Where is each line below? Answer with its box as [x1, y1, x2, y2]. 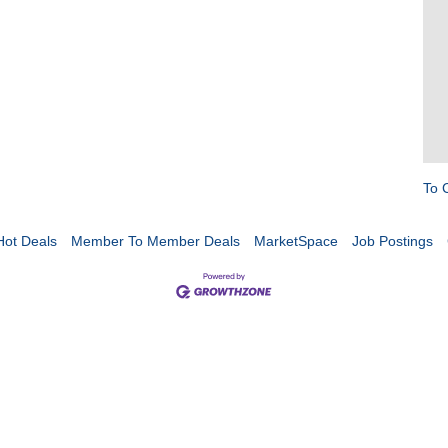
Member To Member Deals [70, 233, 240, 249]
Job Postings [351, 233, 433, 249]
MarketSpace [253, 233, 338, 249]
